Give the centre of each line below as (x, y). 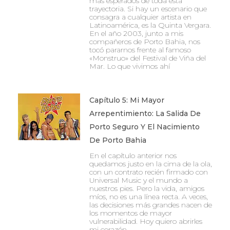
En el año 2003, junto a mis (136, 33)
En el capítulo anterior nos (133, 156)
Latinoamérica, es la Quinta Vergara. (150, 25)
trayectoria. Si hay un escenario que (148, 9)
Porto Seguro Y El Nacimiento (144, 127)
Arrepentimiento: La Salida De (145, 113)
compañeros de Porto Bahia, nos (145, 42)
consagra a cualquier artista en (140, 17)
